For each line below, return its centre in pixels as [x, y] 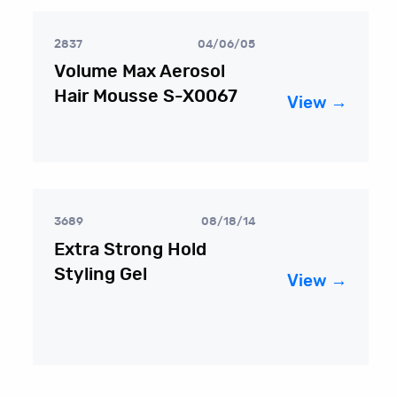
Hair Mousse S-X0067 [145, 97]
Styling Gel [100, 274]
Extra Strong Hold [130, 249]
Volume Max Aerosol [139, 72]
